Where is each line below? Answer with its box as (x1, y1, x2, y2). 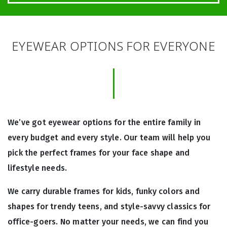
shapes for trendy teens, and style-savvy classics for (8, 202, 211, 212)
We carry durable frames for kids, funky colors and (8, 186, 200, 197)
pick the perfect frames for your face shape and (8, 148, 190, 158)
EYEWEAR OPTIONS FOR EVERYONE (12, 37, 215, 55)
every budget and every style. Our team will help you (8, 133, 211, 143)
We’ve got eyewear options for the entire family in (8, 118, 201, 128)
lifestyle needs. (8, 163, 67, 173)
